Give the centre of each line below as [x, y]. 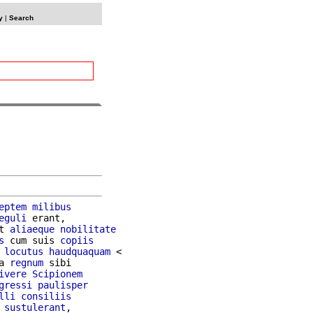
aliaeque [32, 229]
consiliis [46, 296]
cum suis [32, 240]
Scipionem [57, 274]
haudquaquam [80, 251]
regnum [27, 262]
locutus [24, 251]
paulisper [63, 285]
